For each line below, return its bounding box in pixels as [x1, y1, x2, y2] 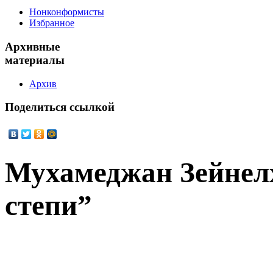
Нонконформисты [29, 7, 104, 18]
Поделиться [5, 101, 66, 114]
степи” [5, 189, 92, 221]
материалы [5, 54, 65, 67]
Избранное [29, 18, 74, 29]
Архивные [5, 40, 60, 54]
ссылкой [66, 101, 115, 114]
